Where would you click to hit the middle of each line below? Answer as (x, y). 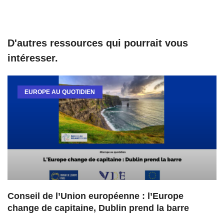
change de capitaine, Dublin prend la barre (98, 208)
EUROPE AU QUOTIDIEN (60, 92)
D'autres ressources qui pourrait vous (98, 43)
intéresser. (33, 58)
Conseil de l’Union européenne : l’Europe (95, 196)
